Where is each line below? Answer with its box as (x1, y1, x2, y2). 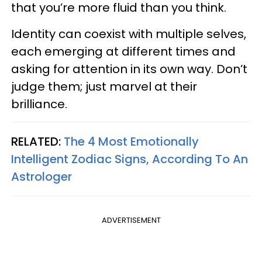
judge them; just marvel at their (11, 78, 197, 95)
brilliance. (11, 95, 67, 112)
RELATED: (11, 133, 64, 150)
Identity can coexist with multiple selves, (11, 25, 246, 42)
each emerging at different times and (11, 43, 236, 60)
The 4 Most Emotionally (64, 133, 199, 150)
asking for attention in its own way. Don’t (11, 60, 247, 77)
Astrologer (11, 168, 72, 185)
